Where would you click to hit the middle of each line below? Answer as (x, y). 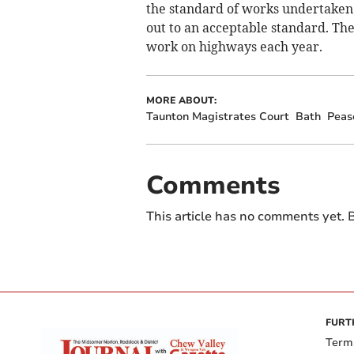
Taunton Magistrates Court (217, 117)
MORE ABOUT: (181, 101)
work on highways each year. (234, 47)
